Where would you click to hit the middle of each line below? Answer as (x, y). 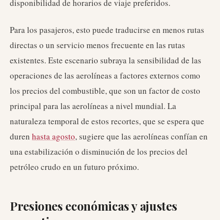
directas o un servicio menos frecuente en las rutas (97, 45)
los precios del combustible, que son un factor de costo (105, 91)
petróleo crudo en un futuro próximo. (74, 167)
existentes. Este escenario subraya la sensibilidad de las (106, 60)
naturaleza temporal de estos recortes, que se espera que (107, 121)
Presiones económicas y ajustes (94, 206)
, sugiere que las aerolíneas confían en (141, 136)
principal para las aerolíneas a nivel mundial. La (93, 106)
